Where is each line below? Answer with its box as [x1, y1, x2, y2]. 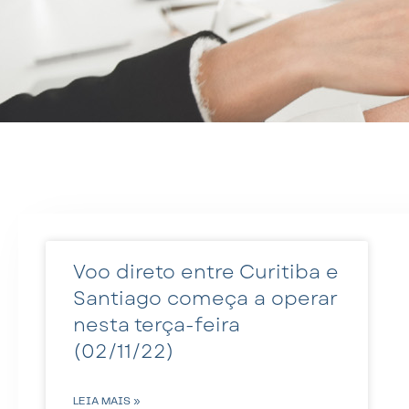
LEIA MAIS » [73, 395, 141, 406]
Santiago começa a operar [73, 284, 338, 312]
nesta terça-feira [73, 310, 240, 339]
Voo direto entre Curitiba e [73, 257, 339, 286]
